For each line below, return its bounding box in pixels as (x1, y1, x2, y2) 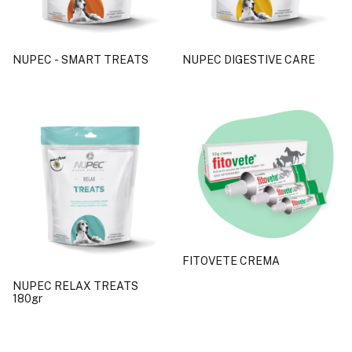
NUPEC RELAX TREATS (13, 279, 138, 292)
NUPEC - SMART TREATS (13, 53, 148, 66)
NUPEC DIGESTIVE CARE (182, 53, 315, 66)
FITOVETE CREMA (182, 254, 280, 267)
